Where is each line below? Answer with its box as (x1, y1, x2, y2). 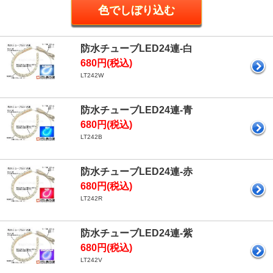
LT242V (80, 257, 102, 263)
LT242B (80, 133, 102, 140)
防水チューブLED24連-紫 (80, 228, 193, 238)
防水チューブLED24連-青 (80, 105, 193, 115)
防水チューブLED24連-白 (80, 43, 193, 54)
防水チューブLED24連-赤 (80, 166, 193, 177)
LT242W (80, 72, 104, 79)
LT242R (80, 195, 102, 202)
